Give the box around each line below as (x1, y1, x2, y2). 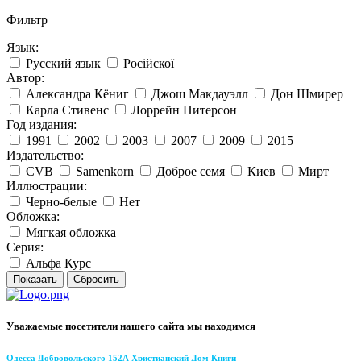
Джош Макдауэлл (151, 87, 248, 102)
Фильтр (6, 13, 48, 27)
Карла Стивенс (26, 103, 109, 118)
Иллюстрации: (6, 179, 87, 193)
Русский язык (26, 56, 101, 71)
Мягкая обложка (26, 226, 116, 240)
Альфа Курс (26, 256, 91, 271)
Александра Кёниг (26, 87, 129, 102)
